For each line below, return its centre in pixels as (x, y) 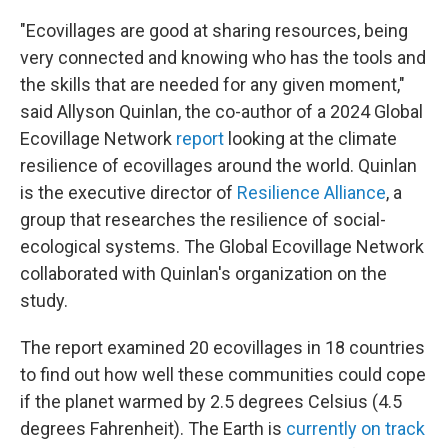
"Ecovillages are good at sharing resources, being (214, 30)
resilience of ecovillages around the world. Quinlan (218, 165)
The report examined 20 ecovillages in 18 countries (222, 347)
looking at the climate (310, 138)
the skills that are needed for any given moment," (212, 84)
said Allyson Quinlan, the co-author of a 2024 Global (221, 111)
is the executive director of (128, 192)
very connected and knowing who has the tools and (223, 57)
